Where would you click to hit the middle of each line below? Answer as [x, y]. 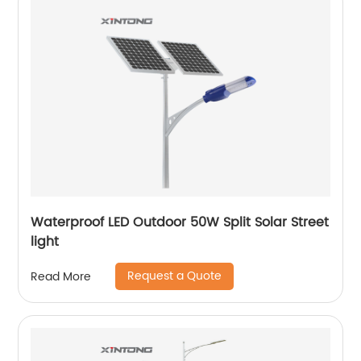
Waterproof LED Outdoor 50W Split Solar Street [180, 222]
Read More [61, 276]
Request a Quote [175, 276]
